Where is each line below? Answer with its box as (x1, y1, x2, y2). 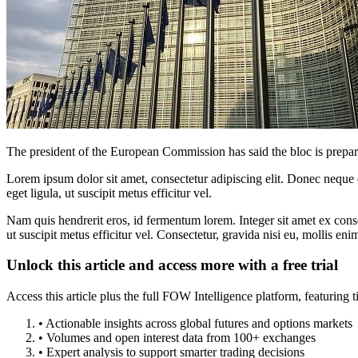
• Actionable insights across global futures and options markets (38, 316, 352, 331)
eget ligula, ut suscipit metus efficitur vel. (6, 185, 212, 200)
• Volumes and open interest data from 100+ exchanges (38, 331, 316, 345)
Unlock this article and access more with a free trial (6, 257, 338, 274)
